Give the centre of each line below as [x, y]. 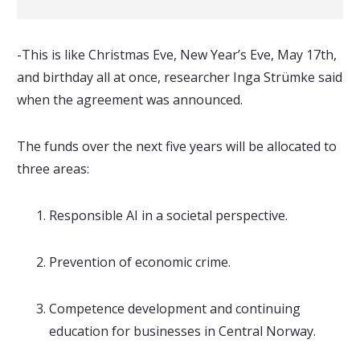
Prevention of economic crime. [139, 262]
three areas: [53, 169]
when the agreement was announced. [129, 100]
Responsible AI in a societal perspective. [168, 215]
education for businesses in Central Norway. [182, 331]
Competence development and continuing [174, 309]
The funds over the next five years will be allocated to [176, 146]
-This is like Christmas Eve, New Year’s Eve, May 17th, [176, 55]
